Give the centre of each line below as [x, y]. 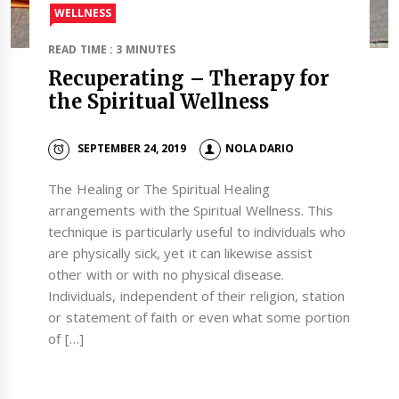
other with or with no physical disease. [167, 274]
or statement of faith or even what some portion [199, 317]
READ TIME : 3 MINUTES [112, 49]
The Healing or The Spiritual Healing [159, 188]
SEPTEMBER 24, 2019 [132, 148]
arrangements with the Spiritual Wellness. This [191, 210]
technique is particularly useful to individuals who [197, 231]
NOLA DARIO [259, 148]
